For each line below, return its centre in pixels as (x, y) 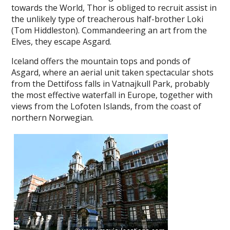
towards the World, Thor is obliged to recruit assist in (114, 7)
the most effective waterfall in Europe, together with (112, 95)
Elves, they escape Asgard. (62, 41)
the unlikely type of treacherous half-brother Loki (108, 19)
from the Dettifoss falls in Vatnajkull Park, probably (111, 83)
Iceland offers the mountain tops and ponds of (101, 61)
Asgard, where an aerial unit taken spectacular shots (113, 72)
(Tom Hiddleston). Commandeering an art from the (109, 30)
